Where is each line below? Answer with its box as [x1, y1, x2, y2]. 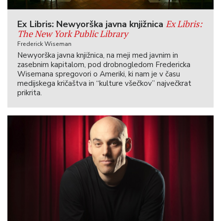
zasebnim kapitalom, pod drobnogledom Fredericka [17, 60, 190, 70]
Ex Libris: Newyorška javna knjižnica [17, 18, 166, 30]
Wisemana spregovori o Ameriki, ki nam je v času [17, 69, 180, 79]
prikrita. [17, 88, 42, 98]
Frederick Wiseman [17, 40, 72, 48]
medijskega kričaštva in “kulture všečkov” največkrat [17, 78, 191, 88]
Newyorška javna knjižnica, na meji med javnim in [17, 50, 178, 60]
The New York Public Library [17, 28, 128, 39]
